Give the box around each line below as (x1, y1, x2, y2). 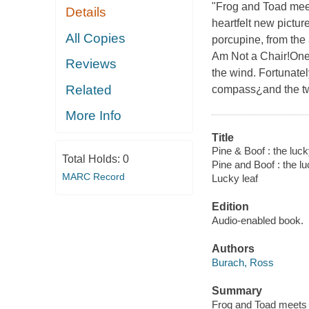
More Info (66, 108, 122, 123)
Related (66, 82, 112, 97)
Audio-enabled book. (211, 214, 303, 226)
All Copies (66, 30, 126, 46)
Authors (211, 243, 255, 255)
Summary (211, 285, 262, 297)
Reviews (66, 57, 117, 72)
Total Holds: (61, 152, 123, 165)
